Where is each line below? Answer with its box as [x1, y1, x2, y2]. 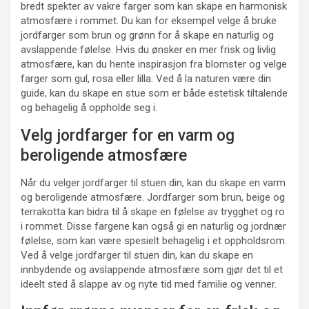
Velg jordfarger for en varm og [21, 126, 235, 146]
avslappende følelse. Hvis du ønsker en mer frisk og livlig [21, 43, 276, 57]
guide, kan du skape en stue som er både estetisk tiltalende [21, 87, 288, 100]
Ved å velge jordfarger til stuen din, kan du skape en [21, 249, 253, 262]
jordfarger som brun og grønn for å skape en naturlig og [21, 29, 274, 42]
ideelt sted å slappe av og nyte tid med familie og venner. [21, 278, 277, 291]
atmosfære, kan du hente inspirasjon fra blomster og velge [21, 58, 287, 71]
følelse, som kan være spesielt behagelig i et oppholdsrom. [21, 235, 287, 248]
